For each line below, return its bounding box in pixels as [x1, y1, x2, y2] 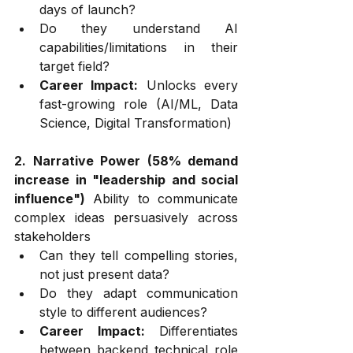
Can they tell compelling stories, [39, 247, 238, 263]
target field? [39, 58, 110, 74]
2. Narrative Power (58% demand [14, 152, 238, 169]
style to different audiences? [39, 303, 207, 320]
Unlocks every [138, 76, 239, 93]
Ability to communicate [85, 190, 238, 206]
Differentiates [144, 322, 238, 339]
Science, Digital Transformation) [39, 114, 232, 131]
